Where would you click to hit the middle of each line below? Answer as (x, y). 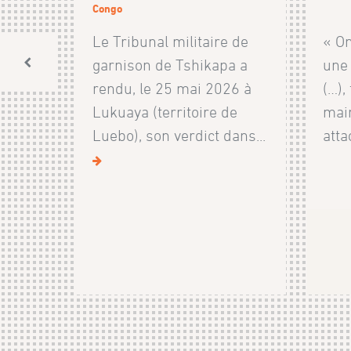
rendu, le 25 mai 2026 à (172, 88)
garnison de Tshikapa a (170, 65)
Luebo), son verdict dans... (179, 135)
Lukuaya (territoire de (165, 112)
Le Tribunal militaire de (171, 41)
